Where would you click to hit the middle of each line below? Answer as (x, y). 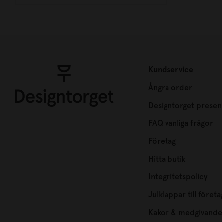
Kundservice (170, 70)
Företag (162, 141)
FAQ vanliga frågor (180, 123)
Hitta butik (166, 159)
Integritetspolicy (178, 177)
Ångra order (170, 87)
